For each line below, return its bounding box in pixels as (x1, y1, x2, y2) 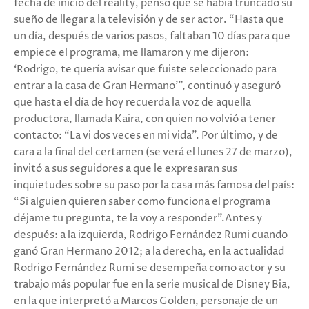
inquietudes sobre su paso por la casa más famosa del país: (14, 178, 295, 193)
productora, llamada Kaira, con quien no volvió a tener (14, 112, 276, 127)
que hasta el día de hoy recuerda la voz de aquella (14, 95, 251, 110)
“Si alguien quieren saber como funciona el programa (14, 195, 270, 210)
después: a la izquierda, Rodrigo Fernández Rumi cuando (14, 228, 288, 243)
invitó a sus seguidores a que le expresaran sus (14, 161, 237, 177)
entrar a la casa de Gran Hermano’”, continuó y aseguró (14, 79, 281, 94)
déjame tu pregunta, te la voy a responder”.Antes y (14, 211, 262, 226)
